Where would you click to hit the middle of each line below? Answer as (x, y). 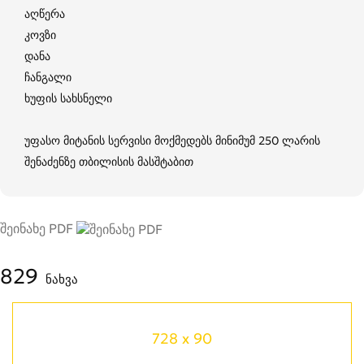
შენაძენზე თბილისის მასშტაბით (109, 161)
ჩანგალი (48, 77)
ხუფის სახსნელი (68, 98)
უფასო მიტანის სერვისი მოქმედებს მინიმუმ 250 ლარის (172, 140)
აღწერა (45, 13)
